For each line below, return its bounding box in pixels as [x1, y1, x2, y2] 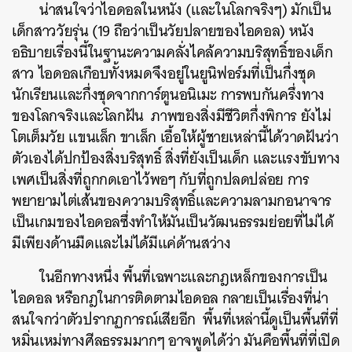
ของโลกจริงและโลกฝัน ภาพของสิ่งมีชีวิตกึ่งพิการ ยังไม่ [12, 103, 332, 129]
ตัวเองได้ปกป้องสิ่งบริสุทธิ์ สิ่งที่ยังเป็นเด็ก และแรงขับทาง [12, 145, 340, 171]
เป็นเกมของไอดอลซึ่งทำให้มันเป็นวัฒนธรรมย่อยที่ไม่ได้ [12, 209, 334, 235]
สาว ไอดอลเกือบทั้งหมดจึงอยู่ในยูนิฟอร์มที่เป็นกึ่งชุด [12, 60, 316, 86]
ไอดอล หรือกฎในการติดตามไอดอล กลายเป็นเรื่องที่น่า [12, 285, 328, 311]
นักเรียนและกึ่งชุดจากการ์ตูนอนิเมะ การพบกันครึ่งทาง [12, 82, 324, 108]
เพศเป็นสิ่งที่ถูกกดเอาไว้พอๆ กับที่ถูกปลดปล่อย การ [12, 167, 310, 192]
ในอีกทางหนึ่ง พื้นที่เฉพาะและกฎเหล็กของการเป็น [39, 264, 328, 290]
